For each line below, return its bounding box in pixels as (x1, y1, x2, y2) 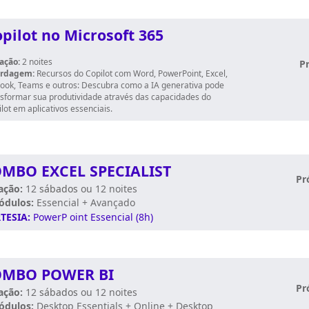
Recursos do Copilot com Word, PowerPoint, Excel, (37, 68, 228, 79)
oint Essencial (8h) (70, 210, 153, 223)
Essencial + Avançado (34, 196, 135, 209)
